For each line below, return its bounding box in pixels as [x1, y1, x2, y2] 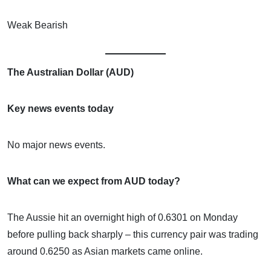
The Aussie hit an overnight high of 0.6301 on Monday [7, 212, 238, 223]
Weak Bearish [7, 19, 68, 30]
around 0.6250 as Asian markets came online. [7, 246, 203, 256]
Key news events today [7, 103, 114, 114]
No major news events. [7, 139, 105, 150]
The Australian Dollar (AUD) [7, 67, 134, 77]
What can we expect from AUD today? [7, 175, 180, 186]
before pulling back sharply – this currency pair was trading [7, 229, 258, 240]
